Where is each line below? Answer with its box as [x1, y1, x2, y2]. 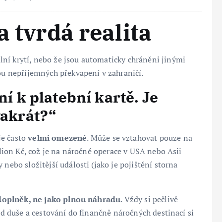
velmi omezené [28, 132, 87, 143]
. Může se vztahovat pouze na [87, 132, 192, 143]
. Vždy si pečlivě [120, 193, 178, 205]
